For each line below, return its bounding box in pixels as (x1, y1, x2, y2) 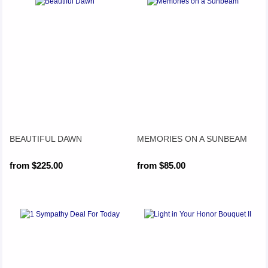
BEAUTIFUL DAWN (9, 133, 82, 144)
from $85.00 (137, 160, 186, 171)
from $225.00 (9, 160, 63, 171)
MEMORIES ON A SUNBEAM (137, 133, 248, 144)
